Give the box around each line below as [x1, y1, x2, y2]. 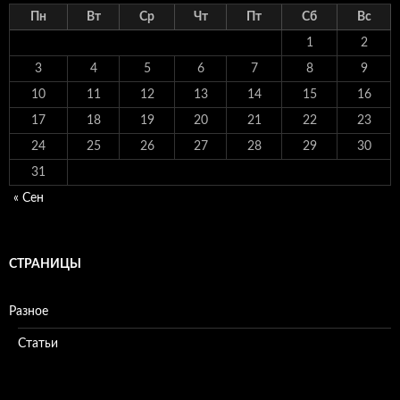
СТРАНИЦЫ [9, 257, 81, 271]
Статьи [18, 337, 58, 350]
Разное [9, 304, 48, 318]
